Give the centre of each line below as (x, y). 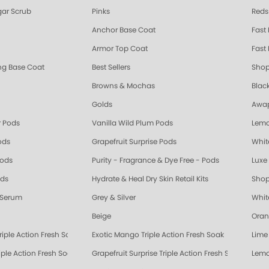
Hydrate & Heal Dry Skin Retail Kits (150, 179)
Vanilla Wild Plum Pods (132, 123)
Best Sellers (111, 68)
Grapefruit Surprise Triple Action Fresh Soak (167, 254)
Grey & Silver (114, 198)
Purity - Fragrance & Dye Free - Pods (156, 161)
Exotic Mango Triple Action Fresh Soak (158, 235)
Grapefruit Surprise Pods (134, 142)
